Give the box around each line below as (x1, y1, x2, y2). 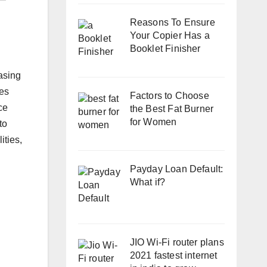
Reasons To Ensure (129, 17, 215, 28)
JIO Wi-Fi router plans (129, 237, 224, 247)
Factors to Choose (129, 91, 209, 101)
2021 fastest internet (129, 250, 218, 260)
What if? (129, 177, 166, 188)
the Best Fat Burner (129, 104, 214, 114)
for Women (129, 117, 177, 128)
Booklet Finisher (129, 44, 201, 54)
